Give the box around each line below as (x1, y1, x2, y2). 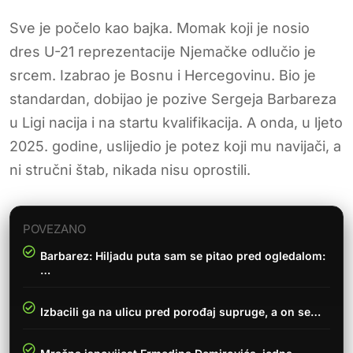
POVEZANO (23, 221, 86, 236)
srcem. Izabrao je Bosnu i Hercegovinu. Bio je (9, 66, 316, 84)
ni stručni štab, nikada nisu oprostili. (9, 161, 251, 178)
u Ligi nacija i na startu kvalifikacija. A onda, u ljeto (9, 113, 343, 131)
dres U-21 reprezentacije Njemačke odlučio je (9, 43, 316, 60)
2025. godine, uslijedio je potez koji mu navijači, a (9, 137, 341, 154)
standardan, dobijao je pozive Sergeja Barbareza (9, 90, 336, 107)
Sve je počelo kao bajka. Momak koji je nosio (9, 19, 310, 36)
